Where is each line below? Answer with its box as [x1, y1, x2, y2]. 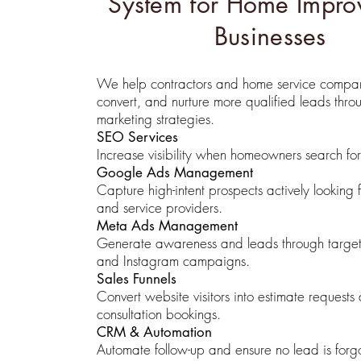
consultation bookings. [96, 305, 221, 323]
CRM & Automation [96, 323, 212, 341]
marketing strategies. [96, 110, 214, 128]
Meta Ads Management [96, 217, 238, 234]
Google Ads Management [96, 164, 253, 181]
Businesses [214, 20, 326, 52]
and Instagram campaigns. [96, 251, 250, 270]
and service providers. [96, 198, 222, 217]
